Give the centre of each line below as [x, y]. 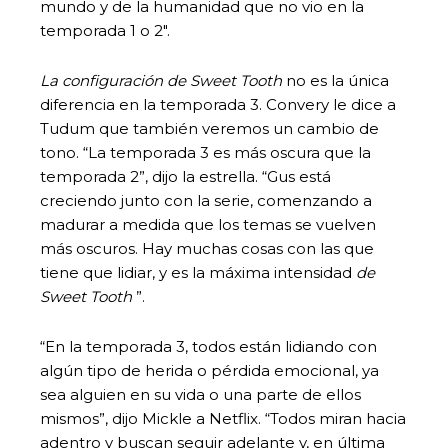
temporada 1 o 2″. [105, 30]
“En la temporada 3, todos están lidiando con [208, 346]
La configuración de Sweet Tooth [161, 80]
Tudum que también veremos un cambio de [209, 128]
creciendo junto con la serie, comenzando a [206, 200]
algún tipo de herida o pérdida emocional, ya [209, 370]
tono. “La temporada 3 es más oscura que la [205, 152]
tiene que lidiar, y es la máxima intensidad [198, 272]
